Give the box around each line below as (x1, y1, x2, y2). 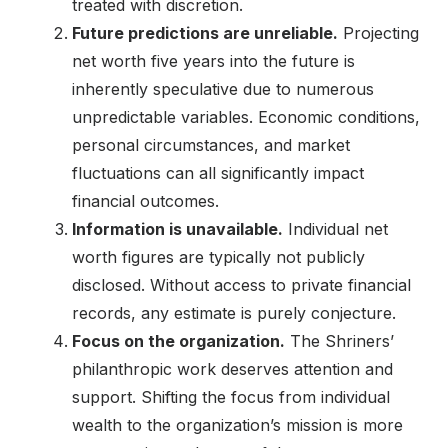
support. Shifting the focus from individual (72, 386, 390, 407)
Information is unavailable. (72, 218, 283, 239)
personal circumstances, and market (72, 134, 350, 155)
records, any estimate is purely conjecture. (72, 302, 396, 323)
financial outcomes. (72, 190, 219, 211)
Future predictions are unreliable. (72, 22, 338, 43)
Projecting (338, 22, 419, 43)
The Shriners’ (285, 330, 394, 351)
